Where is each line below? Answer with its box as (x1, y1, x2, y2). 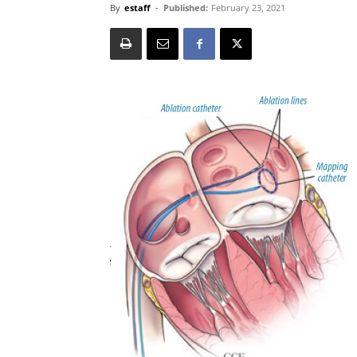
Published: (163, 2, 208, 14)
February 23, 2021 (211, 2, 285, 14)
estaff (124, 2, 151, 14)
